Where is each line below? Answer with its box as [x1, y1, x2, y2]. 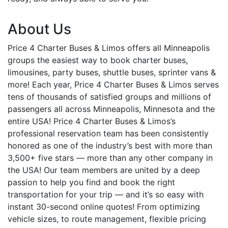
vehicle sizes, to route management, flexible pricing [8, 213, 206, 224]
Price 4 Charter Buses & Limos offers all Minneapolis [8, 42, 210, 53]
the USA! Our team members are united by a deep [8, 164, 200, 175]
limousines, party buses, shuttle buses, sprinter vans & [8, 67, 216, 77]
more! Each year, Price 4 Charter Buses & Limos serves [8, 79, 219, 90]
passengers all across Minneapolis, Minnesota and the [8, 103, 215, 114]
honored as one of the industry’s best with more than [8, 140, 212, 151]
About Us [8, 20, 71, 38]
